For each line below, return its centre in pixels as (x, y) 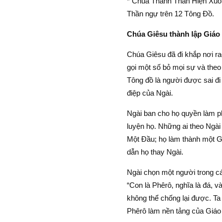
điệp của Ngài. (150, 93)
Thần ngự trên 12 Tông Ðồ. (170, 13)
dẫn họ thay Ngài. (155, 152)
